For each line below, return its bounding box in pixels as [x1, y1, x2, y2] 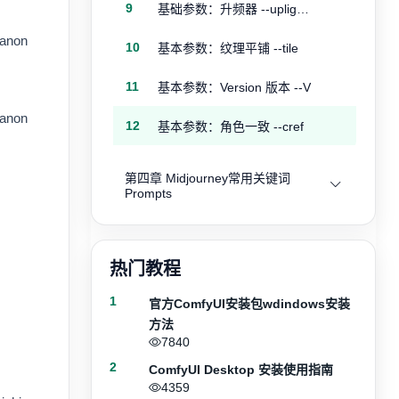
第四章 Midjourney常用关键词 [125, 171, 290, 185]
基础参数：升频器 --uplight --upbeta [297, 2, 309, 16]
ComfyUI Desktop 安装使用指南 [149, 362, 333, 377]
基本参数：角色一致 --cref [158, 119, 304, 134]
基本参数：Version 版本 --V [158, 80, 311, 94]
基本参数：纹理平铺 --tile [158, 41, 298, 55]
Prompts [125, 186, 172, 200]
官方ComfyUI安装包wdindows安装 [149, 297, 350, 311]
